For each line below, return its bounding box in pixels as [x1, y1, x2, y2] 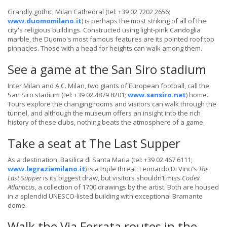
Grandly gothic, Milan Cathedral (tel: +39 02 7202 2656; [8, 7, 170, 17]
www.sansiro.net [128, 90, 186, 100]
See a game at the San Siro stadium [8, 61, 206, 78]
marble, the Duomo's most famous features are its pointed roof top [8, 34, 214, 44]
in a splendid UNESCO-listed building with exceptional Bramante [8, 192, 203, 201]
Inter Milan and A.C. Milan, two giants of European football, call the [8, 81, 209, 91]
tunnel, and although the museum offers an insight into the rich [8, 108, 201, 118]
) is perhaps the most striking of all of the [82, 16, 206, 26]
